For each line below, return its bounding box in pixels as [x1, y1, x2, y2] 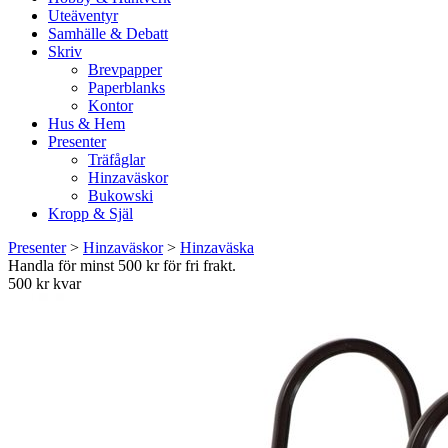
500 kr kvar [8, 275, 81, 292]
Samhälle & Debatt [48, 25, 168, 42]
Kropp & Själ [48, 205, 133, 222]
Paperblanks [88, 79, 165, 96]
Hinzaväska [180, 239, 254, 256]
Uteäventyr [48, 7, 118, 24]
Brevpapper [88, 61, 162, 78]
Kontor [88, 97, 133, 114]
